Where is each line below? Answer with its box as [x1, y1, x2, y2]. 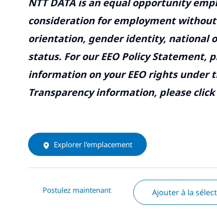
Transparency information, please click [28, 86, 215, 99]
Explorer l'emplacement [54, 139, 132, 150]
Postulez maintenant [43, 185, 111, 195]
